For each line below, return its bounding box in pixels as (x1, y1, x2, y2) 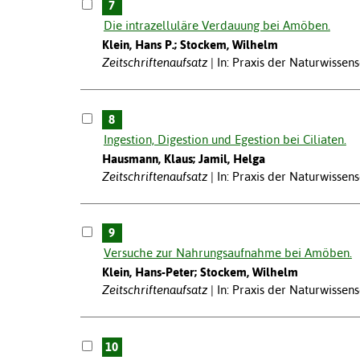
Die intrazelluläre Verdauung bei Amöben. (103, 18, 330, 32)
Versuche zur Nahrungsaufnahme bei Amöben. (103, 246, 352, 260)
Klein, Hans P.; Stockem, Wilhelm (101, 37, 278, 51)
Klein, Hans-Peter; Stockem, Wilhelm (101, 265, 298, 280)
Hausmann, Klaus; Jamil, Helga (101, 151, 265, 166)
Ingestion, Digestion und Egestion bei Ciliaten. (103, 132, 346, 146)
